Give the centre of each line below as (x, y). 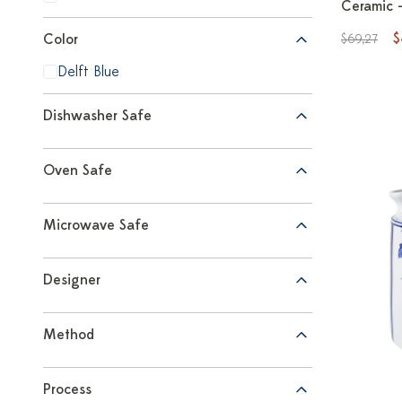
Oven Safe (78, 170)
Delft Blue (88, 72)
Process (67, 389)
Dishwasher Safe (97, 116)
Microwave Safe (96, 225)
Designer (72, 280)
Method (69, 335)
